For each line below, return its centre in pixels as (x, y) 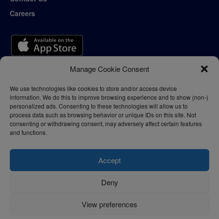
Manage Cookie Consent (109, 69)
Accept (109, 160)
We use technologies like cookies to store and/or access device (93, 88)
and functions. (28, 132)
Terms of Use (85, 197)
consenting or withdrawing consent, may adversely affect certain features (106, 123)
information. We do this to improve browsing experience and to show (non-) (109, 97)
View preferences (109, 204)
